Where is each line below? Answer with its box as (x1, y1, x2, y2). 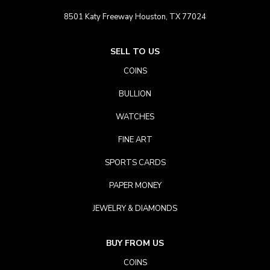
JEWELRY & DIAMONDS (93, 203, 177, 215)
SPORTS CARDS (104, 157, 166, 169)
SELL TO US (110, 46, 160, 58)
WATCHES (116, 111, 154, 123)
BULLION (119, 89, 151, 100)
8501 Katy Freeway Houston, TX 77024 (64, 11, 206, 23)
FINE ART (118, 134, 152, 146)
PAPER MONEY (108, 180, 162, 192)
